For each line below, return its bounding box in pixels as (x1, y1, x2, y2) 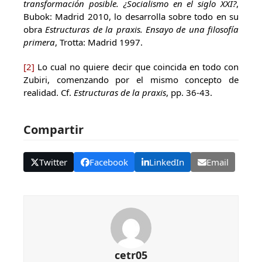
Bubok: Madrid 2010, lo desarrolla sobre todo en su (23, 11, 239, 22)
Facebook (89, 156, 128, 168)
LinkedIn (149, 156, 184, 168)
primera (23, 36, 55, 48)
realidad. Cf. (23, 87, 74, 98)
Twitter (39, 156, 67, 168)
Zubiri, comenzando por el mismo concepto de (23, 74, 239, 85)
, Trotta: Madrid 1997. (55, 36, 143, 48)
